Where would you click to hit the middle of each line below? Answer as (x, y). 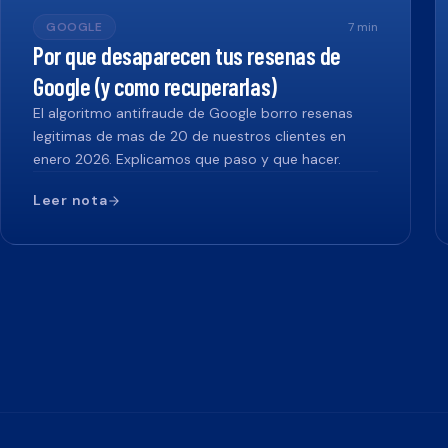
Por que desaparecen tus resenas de (187, 55)
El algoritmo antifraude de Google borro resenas (193, 113)
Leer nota (70, 200)
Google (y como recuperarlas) (155, 86)
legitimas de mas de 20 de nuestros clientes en (189, 136)
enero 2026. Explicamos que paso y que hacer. (187, 159)
